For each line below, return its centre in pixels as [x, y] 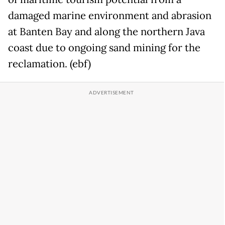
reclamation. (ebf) [49, 64]
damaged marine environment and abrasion [110, 15]
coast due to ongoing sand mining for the [104, 47]
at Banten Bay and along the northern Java [106, 31]
